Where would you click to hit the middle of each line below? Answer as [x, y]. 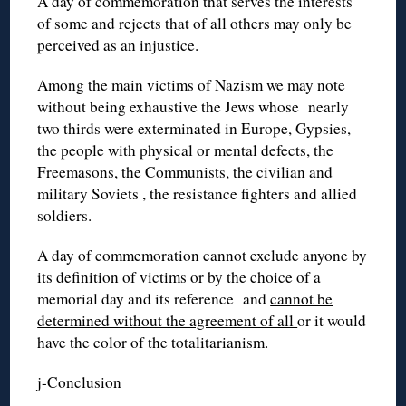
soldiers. [65, 215]
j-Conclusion [80, 382]
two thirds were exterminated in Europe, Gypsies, [194, 128]
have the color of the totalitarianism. [153, 342]
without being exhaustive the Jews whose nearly [193, 106]
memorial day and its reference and [154, 298]
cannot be [302, 298]
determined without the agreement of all [168, 320]
